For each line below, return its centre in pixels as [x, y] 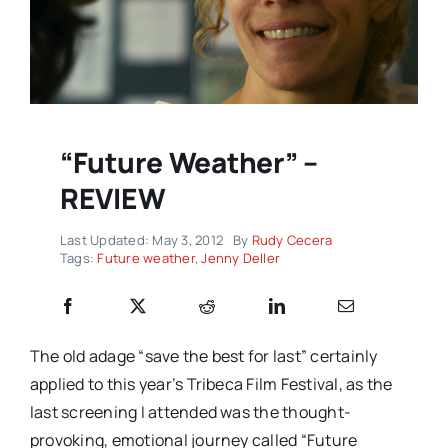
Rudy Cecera [292, 240]
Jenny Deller [241, 258]
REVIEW [112, 198]
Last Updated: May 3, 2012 [141, 240]
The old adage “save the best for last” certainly [203, 356]
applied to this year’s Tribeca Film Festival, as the [211, 384]
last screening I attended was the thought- [190, 412]
